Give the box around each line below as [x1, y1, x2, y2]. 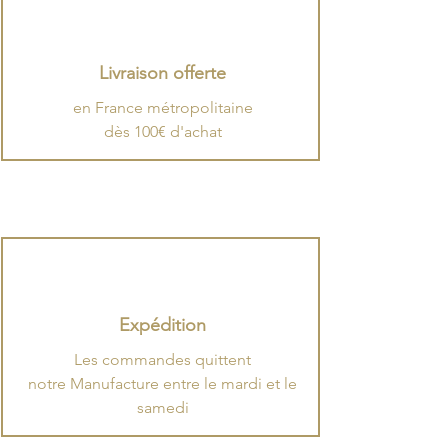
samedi [136, 398, 189, 417]
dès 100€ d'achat [103, 122, 222, 141]
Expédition [119, 314, 206, 336]
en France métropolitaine [72, 98, 253, 117]
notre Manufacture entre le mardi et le [28, 374, 297, 393]
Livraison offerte [99, 62, 226, 84]
